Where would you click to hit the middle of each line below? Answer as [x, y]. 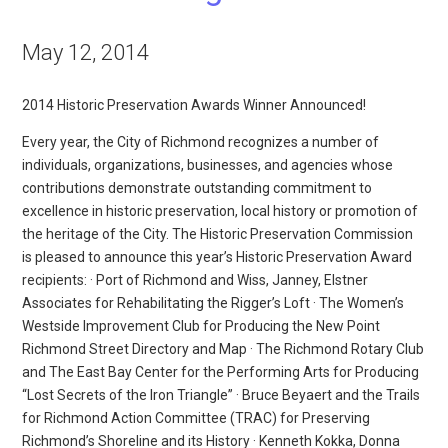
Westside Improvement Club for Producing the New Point [201, 325]
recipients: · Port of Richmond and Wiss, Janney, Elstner [195, 279]
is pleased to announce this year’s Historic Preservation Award [217, 256]
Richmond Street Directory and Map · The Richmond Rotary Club [223, 348]
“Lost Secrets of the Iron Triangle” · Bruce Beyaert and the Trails [221, 394]
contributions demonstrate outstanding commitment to [197, 187]
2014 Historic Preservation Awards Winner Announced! [194, 104]
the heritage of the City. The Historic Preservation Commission [218, 233]
